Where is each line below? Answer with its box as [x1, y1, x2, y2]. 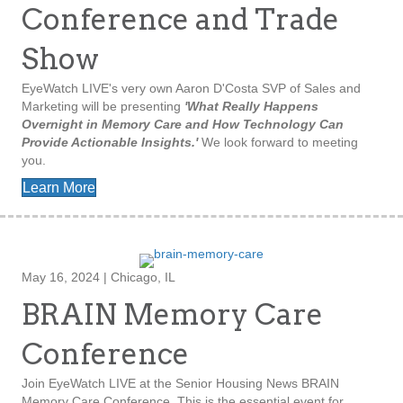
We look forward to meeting [198, 135, 358, 150]
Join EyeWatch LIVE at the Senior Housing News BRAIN [22, 376, 339, 391]
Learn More [22, 180, 95, 196]
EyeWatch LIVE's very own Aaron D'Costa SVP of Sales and [22, 81, 361, 96]
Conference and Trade [22, 2, 339, 38]
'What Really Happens [184, 99, 318, 114]
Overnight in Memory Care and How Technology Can [22, 117, 344, 132]
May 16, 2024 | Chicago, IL [22, 270, 175, 285]
